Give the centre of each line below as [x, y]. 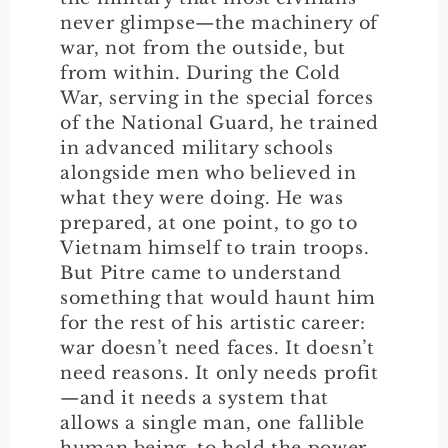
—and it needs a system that [195, 397]
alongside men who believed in [208, 172]
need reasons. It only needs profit [219, 372]
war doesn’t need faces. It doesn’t [217, 347]
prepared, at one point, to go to [209, 222]
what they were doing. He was [202, 197]
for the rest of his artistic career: [213, 322]
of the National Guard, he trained [219, 122]
